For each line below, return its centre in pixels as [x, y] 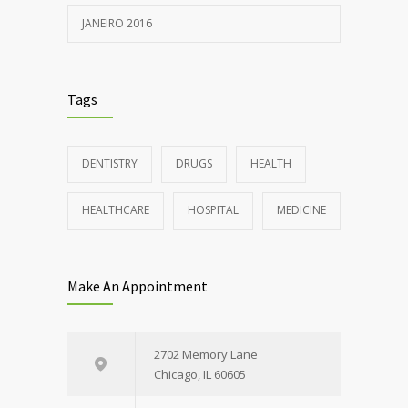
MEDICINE [301, 210]
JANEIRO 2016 [117, 24]
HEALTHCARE [116, 210]
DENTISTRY [110, 164]
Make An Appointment [138, 286]
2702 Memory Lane [206, 355]
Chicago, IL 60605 [200, 375]
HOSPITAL [213, 210]
